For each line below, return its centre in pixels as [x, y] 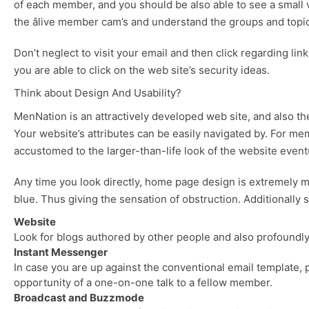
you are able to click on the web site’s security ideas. [142, 70]
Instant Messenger [61, 252]
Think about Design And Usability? [98, 93]
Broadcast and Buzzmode [79, 298]
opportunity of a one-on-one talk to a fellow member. [143, 283]
